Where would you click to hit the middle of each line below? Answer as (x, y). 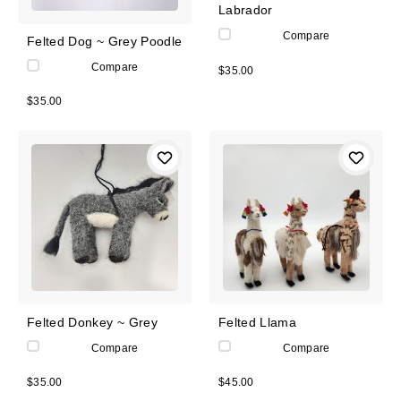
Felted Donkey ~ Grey (92, 322)
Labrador (246, 10)
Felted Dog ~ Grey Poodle (105, 42)
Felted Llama (258, 322)
